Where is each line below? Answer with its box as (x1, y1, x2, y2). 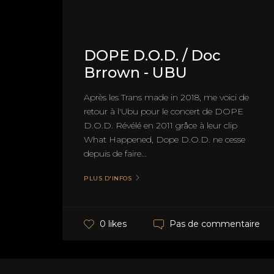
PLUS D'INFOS (84, 174, 131, 182)
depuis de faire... (84, 147, 147, 159)
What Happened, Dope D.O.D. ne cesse (84, 133, 245, 145)
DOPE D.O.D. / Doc (84, 46, 221, 64)
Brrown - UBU (84, 63, 187, 81)
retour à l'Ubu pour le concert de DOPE (84, 105, 243, 117)
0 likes (100, 218, 127, 230)
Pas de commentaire (169, 218, 260, 230)
